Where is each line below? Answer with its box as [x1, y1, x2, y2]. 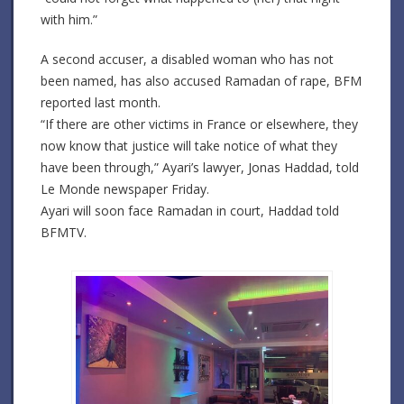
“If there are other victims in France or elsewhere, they [41, 115, 358, 133]
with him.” [41, 10, 97, 28]
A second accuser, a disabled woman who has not [41, 50, 334, 68]
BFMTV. [41, 223, 87, 241]
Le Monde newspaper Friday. [41, 179, 209, 197]
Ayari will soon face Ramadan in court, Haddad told [41, 201, 339, 219]
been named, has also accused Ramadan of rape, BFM [41, 71, 362, 89]
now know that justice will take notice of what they [41, 136, 337, 154]
